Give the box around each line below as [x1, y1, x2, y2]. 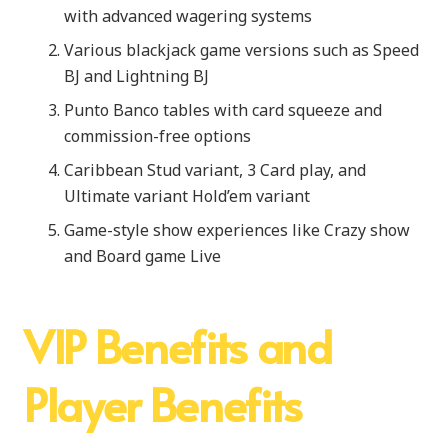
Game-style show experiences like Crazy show [64, 218, 410, 241]
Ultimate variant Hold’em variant [64, 184, 310, 207]
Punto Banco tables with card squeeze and [64, 98, 382, 121]
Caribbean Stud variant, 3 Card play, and [64, 158, 366, 181]
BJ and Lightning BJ [64, 64, 209, 87]
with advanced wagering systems [64, 4, 312, 27]
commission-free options [64, 124, 251, 147]
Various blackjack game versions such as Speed [64, 38, 419, 61]
